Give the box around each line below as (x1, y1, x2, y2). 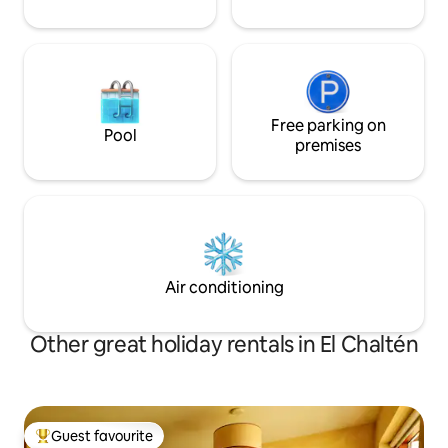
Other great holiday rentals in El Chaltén (29, 330, 419, 360)
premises (295, 135, 361, 157)
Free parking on (270, 115, 386, 137)
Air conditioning (164, 277, 284, 299)
